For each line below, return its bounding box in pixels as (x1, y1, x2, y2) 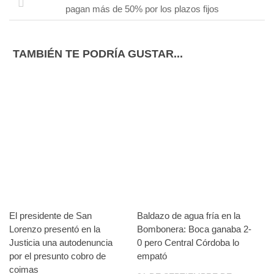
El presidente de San (9, 210, 92, 221)
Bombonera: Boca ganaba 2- (137, 224, 251, 235)
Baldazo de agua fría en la (137, 210, 240, 221)
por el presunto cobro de (9, 251, 106, 262)
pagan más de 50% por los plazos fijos (65, 4, 219, 15)
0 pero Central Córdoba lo (137, 237, 239, 248)
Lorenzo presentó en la (9, 224, 100, 235)
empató (137, 251, 167, 262)
